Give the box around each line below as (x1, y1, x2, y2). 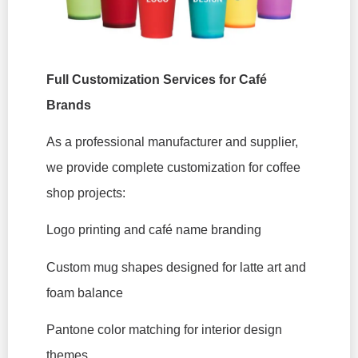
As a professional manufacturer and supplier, (46, 134, 298, 149)
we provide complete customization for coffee (46, 160, 300, 174)
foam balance (46, 285, 123, 300)
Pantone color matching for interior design (46, 323, 282, 337)
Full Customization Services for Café (46, 72, 267, 86)
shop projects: (46, 185, 125, 200)
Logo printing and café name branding (46, 223, 261, 237)
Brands (46, 97, 91, 112)
